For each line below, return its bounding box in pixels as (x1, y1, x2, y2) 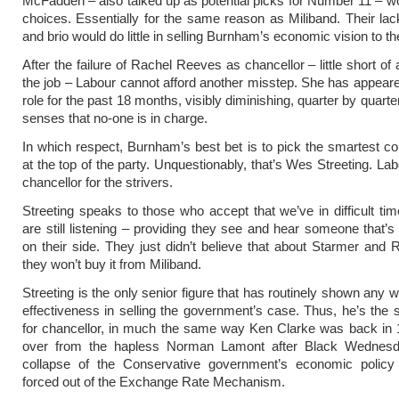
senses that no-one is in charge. (22, 110, 208, 126)
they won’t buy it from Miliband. (22, 256, 201, 272)
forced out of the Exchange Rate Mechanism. (22, 374, 285, 389)
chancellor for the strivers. (22, 175, 173, 190)
